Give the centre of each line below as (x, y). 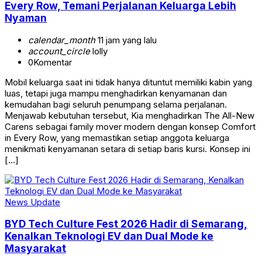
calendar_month (62, 40)
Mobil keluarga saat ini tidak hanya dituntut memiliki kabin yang (128, 82)
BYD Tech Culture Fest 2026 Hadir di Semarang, (126, 224)
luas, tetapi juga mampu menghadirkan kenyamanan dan (116, 93)
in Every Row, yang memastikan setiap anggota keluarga (117, 137)
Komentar (53, 62)
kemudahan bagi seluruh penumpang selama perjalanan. (116, 104)
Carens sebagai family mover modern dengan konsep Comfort (130, 126)
